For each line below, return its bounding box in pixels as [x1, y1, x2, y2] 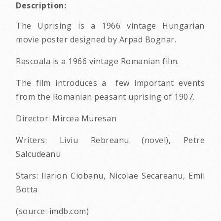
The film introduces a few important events [16, 77, 205, 88]
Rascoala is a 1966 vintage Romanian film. [16, 55, 179, 67]
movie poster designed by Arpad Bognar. [16, 34, 176, 45]
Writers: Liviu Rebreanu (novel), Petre [16, 134, 205, 146]
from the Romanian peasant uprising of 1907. [16, 91, 195, 102]
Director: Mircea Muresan [16, 112, 116, 124]
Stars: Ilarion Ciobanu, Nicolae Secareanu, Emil [16, 170, 205, 181]
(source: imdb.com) [16, 205, 89, 217]
